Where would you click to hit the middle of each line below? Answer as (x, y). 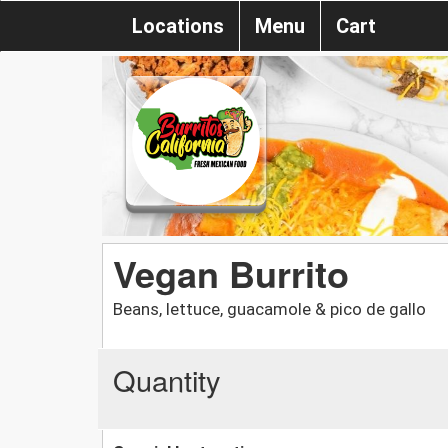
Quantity (167, 379)
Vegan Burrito (231, 272)
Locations (178, 26)
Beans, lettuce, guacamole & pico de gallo (269, 308)
